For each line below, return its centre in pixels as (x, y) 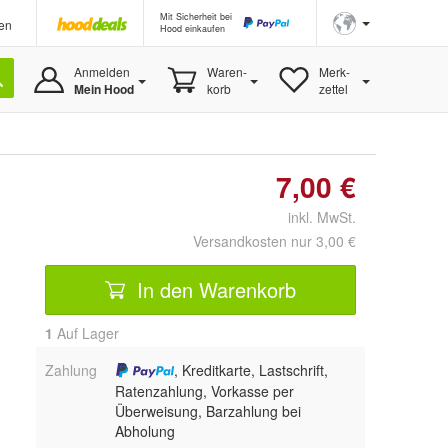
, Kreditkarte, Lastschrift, (251, 370)
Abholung (144, 431)
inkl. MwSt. (314, 217)
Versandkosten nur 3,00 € (274, 241)
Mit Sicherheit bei (196, 16)
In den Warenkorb (213, 289)
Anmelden (101, 71)
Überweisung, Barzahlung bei (207, 411)
